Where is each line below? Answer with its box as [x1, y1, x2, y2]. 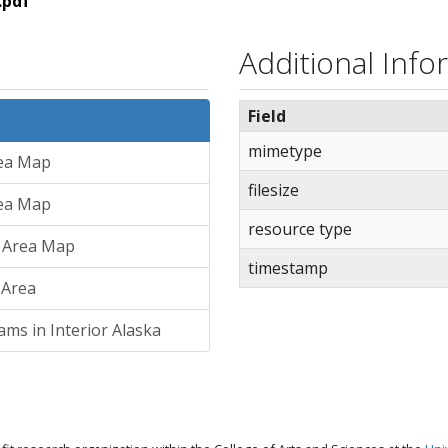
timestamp [248, 257, 328, 279]
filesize [248, 179, 299, 201]
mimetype [248, 140, 322, 162]
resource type [248, 218, 352, 240]
